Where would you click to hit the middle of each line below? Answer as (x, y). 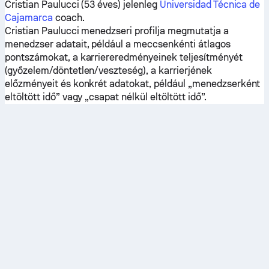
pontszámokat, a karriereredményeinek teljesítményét (124, 57)
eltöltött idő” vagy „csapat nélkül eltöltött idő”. (106, 97)
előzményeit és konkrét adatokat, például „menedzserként (133, 84)
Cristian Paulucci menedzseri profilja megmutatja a (117, 31)
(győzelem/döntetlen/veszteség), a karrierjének (108, 71)
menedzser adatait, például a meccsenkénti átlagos (118, 44)
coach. (68, 18)
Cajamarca (29, 18)
